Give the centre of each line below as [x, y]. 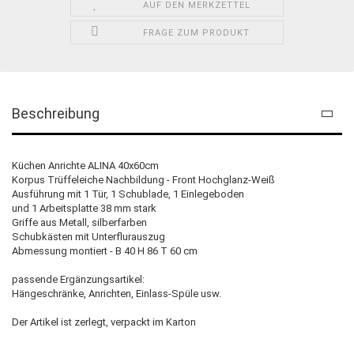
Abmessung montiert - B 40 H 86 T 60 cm [105, 250]
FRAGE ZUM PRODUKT [197, 32]
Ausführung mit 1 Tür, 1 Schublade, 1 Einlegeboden [128, 194]
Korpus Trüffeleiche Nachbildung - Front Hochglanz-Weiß [143, 179]
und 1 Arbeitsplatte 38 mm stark [84, 208]
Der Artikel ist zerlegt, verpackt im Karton [104, 322]
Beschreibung [56, 113]
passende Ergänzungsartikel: [78, 279]
